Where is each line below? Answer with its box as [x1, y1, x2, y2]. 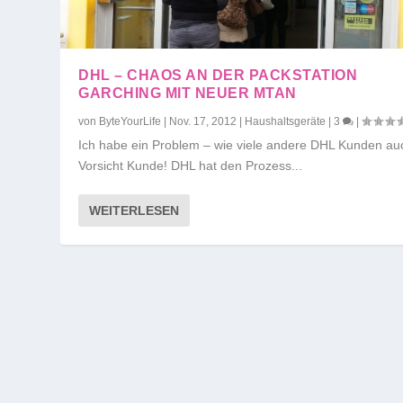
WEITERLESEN [89, 203, 180, 219]
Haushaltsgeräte [245, 115, 327, 129]
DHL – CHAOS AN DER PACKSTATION [78, 67, 358, 84]
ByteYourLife [99, 115, 162, 129]
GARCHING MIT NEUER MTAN [78, 85, 297, 102]
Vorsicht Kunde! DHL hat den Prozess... [78, 158, 303, 174]
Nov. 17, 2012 [169, 115, 237, 129]
